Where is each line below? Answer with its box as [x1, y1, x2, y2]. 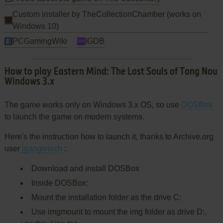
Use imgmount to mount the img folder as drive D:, [31, 207, 207, 216]
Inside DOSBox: [31, 178, 88, 187]
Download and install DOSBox [31, 164, 139, 173]
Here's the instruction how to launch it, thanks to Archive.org [4, 132, 214, 141]
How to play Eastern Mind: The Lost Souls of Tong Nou [4, 67, 218, 77]
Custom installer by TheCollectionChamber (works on [12, 9, 201, 18]
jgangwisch [19, 144, 62, 153]
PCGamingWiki [12, 36, 67, 45]
